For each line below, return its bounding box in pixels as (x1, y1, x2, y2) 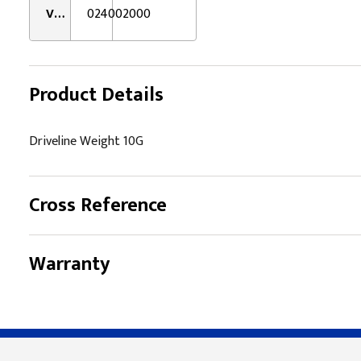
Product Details (29, 79, 164, 111)
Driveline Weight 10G (29, 131, 143, 152)
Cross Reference (29, 189, 167, 222)
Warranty (29, 248, 110, 280)
